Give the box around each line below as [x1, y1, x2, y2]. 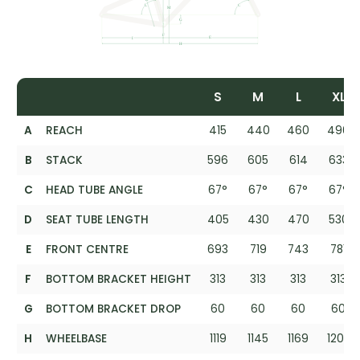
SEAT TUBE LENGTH [46, 211, 149, 227]
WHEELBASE [46, 330, 107, 346]
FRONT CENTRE [46, 241, 129, 257]
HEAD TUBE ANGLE [46, 182, 143, 198]
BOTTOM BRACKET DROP [46, 301, 181, 317]
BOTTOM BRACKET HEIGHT [46, 271, 191, 287]
